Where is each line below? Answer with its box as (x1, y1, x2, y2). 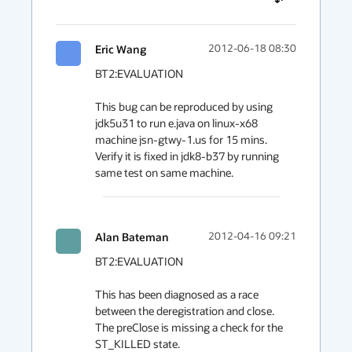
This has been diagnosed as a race (95, 287, 258, 302)
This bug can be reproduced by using (95, 99, 273, 114)
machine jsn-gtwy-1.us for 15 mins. (95, 132, 267, 147)
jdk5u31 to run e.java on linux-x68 (95, 115, 258, 130)
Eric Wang (95, 42, 146, 57)
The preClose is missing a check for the (95, 320, 283, 335)
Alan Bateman (95, 229, 169, 244)
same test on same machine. (95, 165, 233, 180)
